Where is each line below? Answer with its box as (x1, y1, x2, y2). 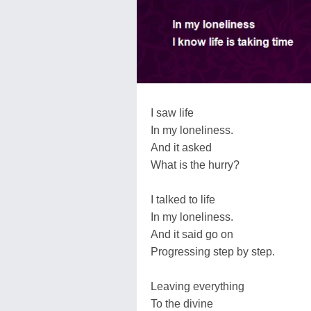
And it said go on (151, 228, 233, 240)
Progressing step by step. (151, 245, 275, 258)
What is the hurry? (151, 158, 239, 171)
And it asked (151, 141, 212, 153)
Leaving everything (151, 280, 244, 292)
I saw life (151, 106, 194, 119)
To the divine (151, 297, 213, 310)
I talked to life (151, 193, 215, 205)
